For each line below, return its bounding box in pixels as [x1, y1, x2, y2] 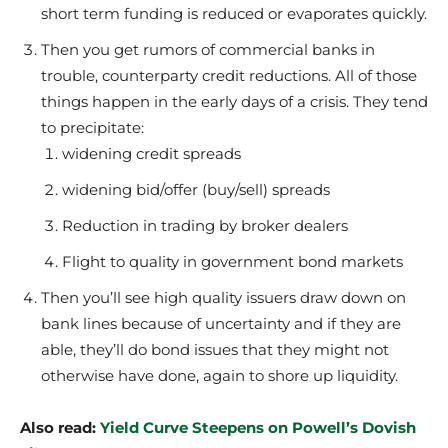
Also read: [20, 418, 100, 437]
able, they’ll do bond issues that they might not [41, 340, 389, 359]
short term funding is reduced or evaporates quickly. [41, 4, 427, 23]
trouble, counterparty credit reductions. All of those [41, 66, 417, 85]
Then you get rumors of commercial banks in [41, 40, 375, 59]
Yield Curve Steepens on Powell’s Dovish [100, 418, 416, 437]
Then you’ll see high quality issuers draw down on [41, 288, 406, 307]
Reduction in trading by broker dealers [62, 216, 348, 235]
